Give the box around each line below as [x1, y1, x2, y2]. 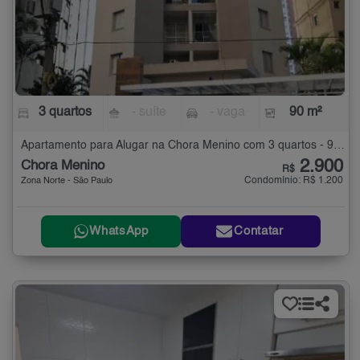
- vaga [209, 106, 245, 120]
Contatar [234, 225, 284, 238]
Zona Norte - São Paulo [21, 177, 112, 186]
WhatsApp [89, 225, 149, 238]
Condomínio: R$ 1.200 [244, 176, 343, 186]
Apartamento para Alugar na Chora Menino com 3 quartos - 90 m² [333, 140, 345, 152]
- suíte [132, 106, 167, 120]
